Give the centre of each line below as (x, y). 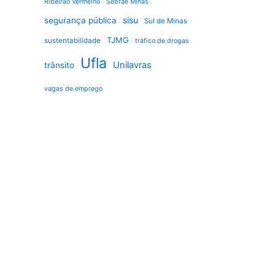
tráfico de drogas (162, 41)
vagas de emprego (73, 88)
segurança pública (80, 20)
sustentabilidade (72, 40)
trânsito (59, 65)
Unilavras (132, 65)
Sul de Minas (166, 21)
